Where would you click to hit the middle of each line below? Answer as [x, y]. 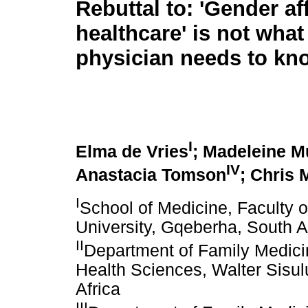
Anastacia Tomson [151, 175]
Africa [98, 289]
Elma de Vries [132, 152]
